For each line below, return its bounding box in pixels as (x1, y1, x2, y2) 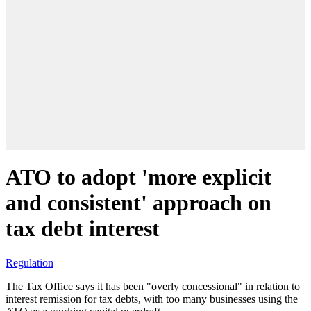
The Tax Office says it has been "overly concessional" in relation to (6, 280, 300, 292)
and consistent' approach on (6, 190, 271, 216)
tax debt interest (6, 216, 160, 242)
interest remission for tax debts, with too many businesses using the (6, 292, 298, 305)
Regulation (6, 256, 53, 269)
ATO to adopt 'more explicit (6, 165, 271, 190)
